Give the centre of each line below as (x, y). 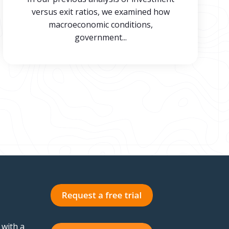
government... (100, 37)
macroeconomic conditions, (100, 25)
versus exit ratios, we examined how (100, 12)
